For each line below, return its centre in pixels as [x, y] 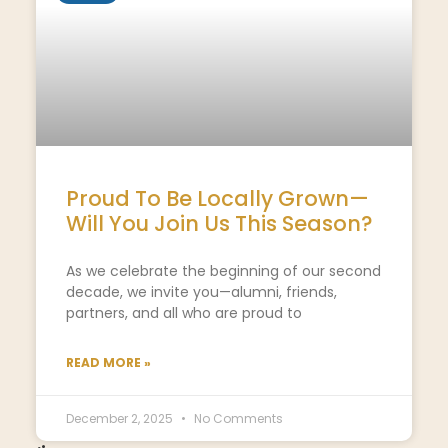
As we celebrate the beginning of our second [223, 270]
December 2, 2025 [120, 418]
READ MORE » [108, 362]
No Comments [236, 418]
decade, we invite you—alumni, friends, [201, 291]
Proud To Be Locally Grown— [217, 198]
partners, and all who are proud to [183, 312]
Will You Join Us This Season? [219, 223]
